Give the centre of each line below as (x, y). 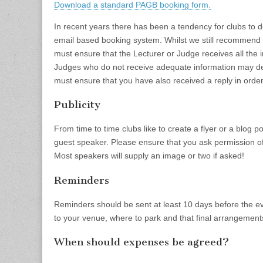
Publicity (77, 104)
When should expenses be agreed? (141, 242)
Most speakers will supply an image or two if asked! (149, 156)
